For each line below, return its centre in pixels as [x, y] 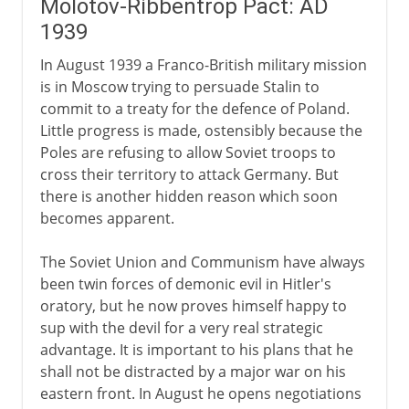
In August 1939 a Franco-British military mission [203, 64]
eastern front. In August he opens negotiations [200, 393]
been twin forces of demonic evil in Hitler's [185, 283]
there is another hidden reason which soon [189, 196]
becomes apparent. [107, 218]
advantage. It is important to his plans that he [196, 349]
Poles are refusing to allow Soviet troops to [188, 152]
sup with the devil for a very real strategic [181, 327]
